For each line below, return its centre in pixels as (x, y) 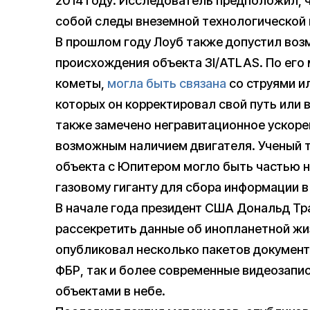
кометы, (81, 84)
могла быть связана (167, 84)
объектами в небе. (110, 291)
